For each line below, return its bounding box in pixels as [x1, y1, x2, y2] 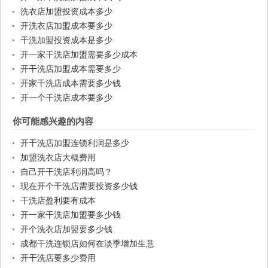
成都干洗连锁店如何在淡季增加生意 [20, 239, 154, 249]
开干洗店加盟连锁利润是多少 [20, 138, 129, 148]
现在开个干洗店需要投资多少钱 [20, 181, 138, 191]
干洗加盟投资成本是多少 [20, 35, 112, 45]
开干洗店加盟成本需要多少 [20, 64, 121, 74]
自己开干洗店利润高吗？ [20, 167, 112, 177]
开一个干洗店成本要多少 [20, 93, 112, 103]
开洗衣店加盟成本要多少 [20, 21, 112, 31]
